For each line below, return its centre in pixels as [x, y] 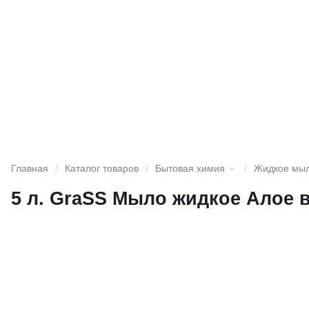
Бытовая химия [190, 169]
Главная [30, 169]
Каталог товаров [102, 169]
